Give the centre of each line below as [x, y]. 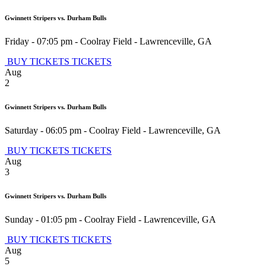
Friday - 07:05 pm [39, 41]
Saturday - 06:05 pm [43, 130]
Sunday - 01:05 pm [41, 219]
